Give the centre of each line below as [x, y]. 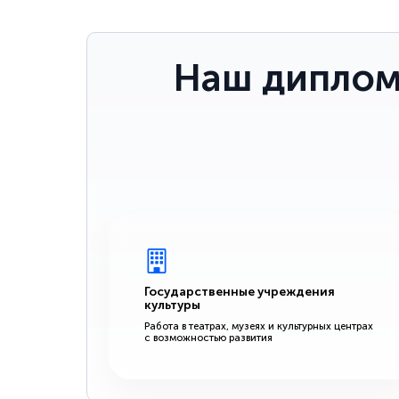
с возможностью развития [208, 337]
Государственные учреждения [240, 291]
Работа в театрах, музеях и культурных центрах [259, 326]
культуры [172, 305]
